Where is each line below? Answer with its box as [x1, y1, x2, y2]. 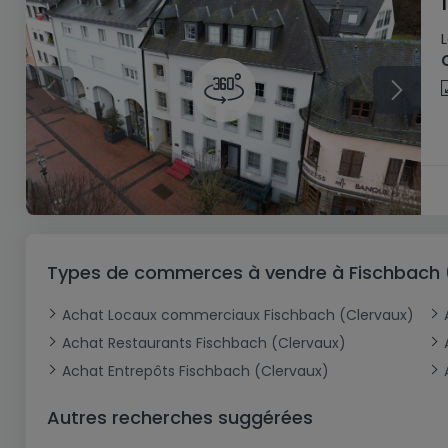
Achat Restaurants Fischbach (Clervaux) [62, 333, 346, 354]
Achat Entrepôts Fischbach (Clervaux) [62, 361, 329, 382]
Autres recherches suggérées [47, 405, 313, 431]
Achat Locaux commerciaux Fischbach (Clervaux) [62, 305, 414, 326]
